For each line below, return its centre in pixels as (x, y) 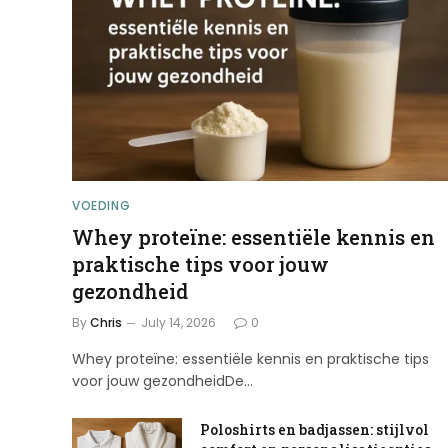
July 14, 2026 (178, 323)
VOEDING (101, 206)
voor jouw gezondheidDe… (162, 381)
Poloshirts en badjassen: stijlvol (314, 430)
